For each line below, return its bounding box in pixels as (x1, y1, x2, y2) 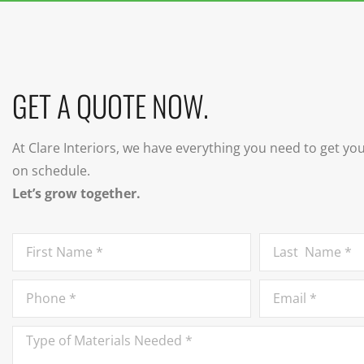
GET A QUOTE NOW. (12, 84, 209, 128)
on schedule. (12, 162, 90, 180)
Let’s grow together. (12, 184, 141, 203)
